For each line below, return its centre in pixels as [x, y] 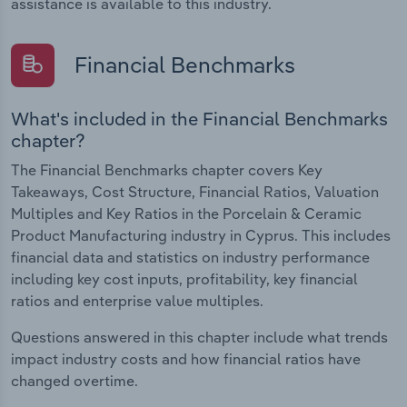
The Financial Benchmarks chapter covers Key [167, 170]
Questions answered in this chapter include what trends [199, 338]
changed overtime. [74, 381]
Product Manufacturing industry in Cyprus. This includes [201, 236]
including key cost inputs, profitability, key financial [184, 279]
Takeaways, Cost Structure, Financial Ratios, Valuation [195, 192]
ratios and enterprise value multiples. [137, 301]
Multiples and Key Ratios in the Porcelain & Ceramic [186, 214]
